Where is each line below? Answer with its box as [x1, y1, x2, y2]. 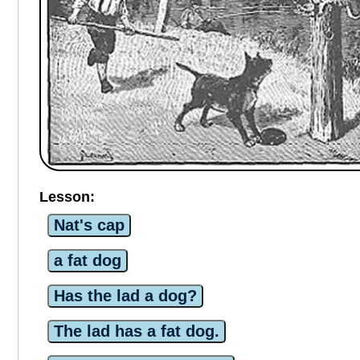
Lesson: [39, 188, 95, 205]
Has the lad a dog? [53, 286, 197, 305]
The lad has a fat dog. [53, 321, 219, 340]
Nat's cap [53, 215, 125, 234]
